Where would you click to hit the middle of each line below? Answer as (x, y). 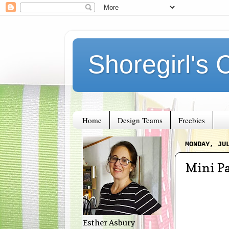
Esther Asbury (109, 223)
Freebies (191, 120)
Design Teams (140, 120)
